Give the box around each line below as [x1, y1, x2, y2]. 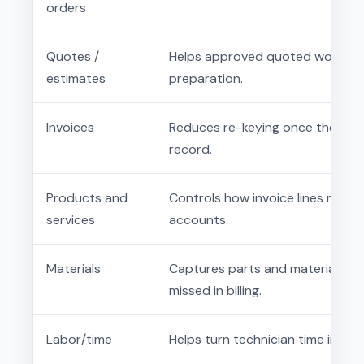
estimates [46, 69, 106, 87]
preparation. [169, 69, 243, 87]
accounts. [169, 210, 228, 228]
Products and [46, 188, 128, 206]
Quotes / [46, 47, 99, 65]
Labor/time [46, 330, 112, 348]
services [46, 210, 95, 228]
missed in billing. [169, 281, 262, 299]
